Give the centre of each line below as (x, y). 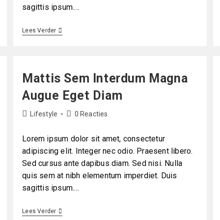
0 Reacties (91, 114)
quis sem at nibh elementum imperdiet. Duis (100, 176)
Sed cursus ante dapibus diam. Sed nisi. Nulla (102, 164)
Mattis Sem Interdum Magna (105, 79)
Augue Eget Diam (72, 96)
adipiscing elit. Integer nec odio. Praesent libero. (108, 151)
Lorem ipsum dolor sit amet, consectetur (94, 139)
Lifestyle (44, 114)
